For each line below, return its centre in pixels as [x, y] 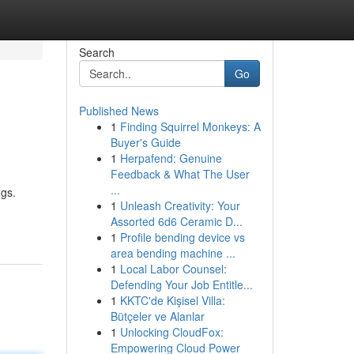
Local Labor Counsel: [173, 269]
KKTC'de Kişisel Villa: [172, 300]
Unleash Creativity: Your [180, 205]
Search [96, 52]
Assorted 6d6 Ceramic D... [176, 221]
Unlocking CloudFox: [171, 332]
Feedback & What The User [180, 174]
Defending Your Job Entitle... [181, 284]
